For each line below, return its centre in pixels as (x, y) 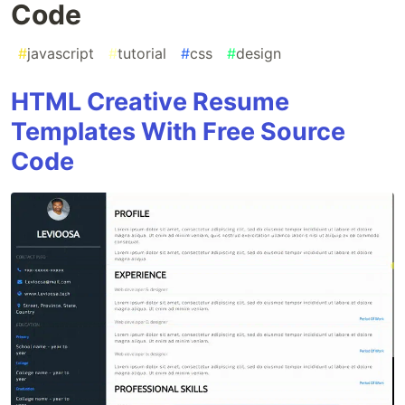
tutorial (142, 54)
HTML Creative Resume (150, 102)
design (259, 54)
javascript (61, 54)
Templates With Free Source (178, 132)
